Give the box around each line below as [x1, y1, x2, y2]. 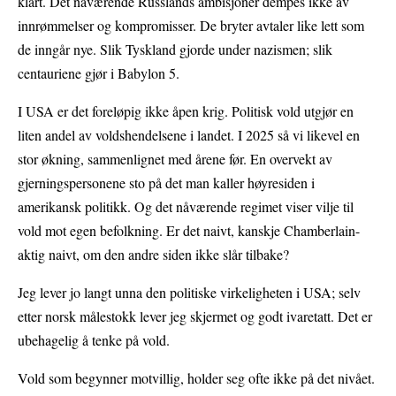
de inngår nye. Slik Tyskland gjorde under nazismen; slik [18, 40, 332, 59]
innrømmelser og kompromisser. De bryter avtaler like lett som [18, 16, 364, 35]
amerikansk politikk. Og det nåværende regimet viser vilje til [18, 197, 354, 217]
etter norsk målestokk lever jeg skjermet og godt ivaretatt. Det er [18, 307, 372, 326]
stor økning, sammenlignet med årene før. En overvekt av [18, 149, 332, 169]
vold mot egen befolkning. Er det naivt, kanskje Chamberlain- [18, 221, 360, 240]
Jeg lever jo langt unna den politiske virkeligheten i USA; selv [18, 283, 361, 302]
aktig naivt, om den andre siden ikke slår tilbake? [18, 245, 289, 264]
